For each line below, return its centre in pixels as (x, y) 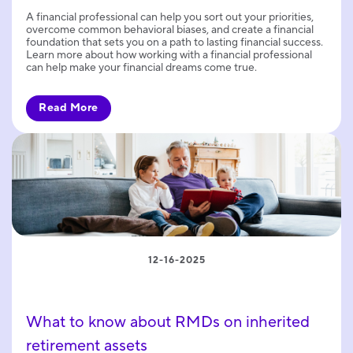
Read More (69, 108)
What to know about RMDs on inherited (168, 322)
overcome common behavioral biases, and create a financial (170, 30)
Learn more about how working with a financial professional (169, 55)
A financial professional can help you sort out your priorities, (170, 17)
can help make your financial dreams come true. (141, 67)
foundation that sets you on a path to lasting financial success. (175, 42)
